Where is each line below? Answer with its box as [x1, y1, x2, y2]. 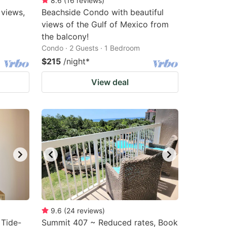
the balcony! [42, 31, 89, 42]
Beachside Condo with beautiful [42, 7, 164, 17]
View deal [91, 77, 129, 87]
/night [63, 56, 86, 66]
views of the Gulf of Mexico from [42, 19, 169, 29]
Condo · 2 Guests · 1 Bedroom [42, 44, 140, 52]
